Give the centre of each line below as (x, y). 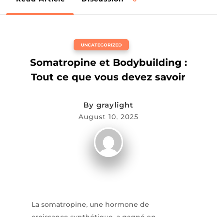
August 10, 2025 (108, 117)
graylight (115, 105)
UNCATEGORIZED (101, 45)
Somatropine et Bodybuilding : (108, 63)
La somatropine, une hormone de (90, 205)
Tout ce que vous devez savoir (108, 77)
